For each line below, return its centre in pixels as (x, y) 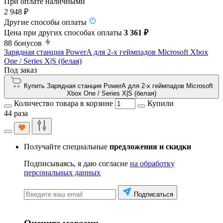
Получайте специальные (67, 147)
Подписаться (154, 195)
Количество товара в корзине (63, 104)
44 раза (16, 113)
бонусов (28, 43)
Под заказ (20, 70)
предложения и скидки (150, 147)
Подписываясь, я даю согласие (77, 164)
